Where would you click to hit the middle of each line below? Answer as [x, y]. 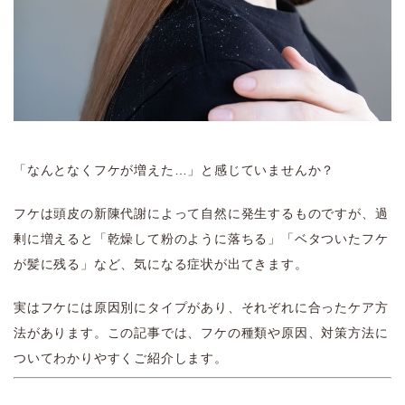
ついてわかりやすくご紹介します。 [121, 358]
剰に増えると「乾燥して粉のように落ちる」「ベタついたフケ [201, 239]
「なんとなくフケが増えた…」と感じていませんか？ [174, 170]
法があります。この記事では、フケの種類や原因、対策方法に [201, 333]
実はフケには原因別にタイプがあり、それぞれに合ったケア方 [201, 308]
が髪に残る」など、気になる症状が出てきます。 [161, 264]
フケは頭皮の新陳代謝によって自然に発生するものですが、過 [201, 214]
